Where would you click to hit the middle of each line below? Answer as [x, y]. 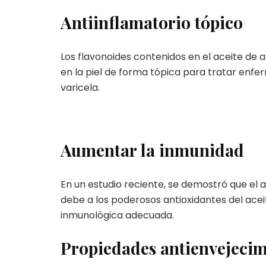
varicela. [80, 87]
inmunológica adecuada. [117, 215]
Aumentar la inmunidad [152, 150]
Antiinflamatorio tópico [152, 22]
